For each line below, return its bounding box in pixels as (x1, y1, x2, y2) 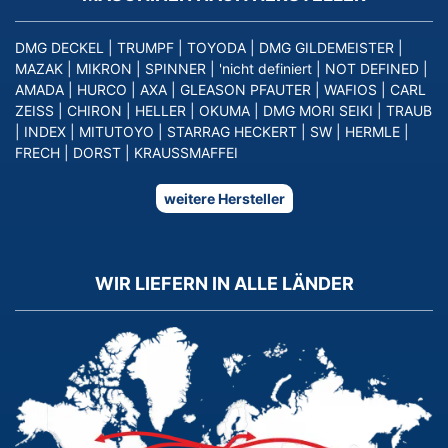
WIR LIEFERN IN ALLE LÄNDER (94, 272, 354, 294)
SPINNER (145, 60, 206, 78)
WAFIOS (324, 81, 377, 99)
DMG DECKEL (15, 39, 104, 57)
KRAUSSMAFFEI (134, 144, 238, 162)
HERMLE (345, 123, 400, 141)
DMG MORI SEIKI (263, 102, 373, 120)
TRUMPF (117, 39, 174, 57)
